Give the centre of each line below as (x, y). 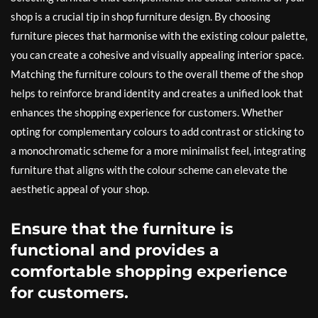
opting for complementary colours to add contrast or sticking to (157, 131)
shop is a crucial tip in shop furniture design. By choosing (141, 16)
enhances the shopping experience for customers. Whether (147, 112)
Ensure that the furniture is (122, 229)
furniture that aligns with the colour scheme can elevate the (149, 170)
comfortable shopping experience (149, 272)
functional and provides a (115, 250)
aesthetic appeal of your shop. (80, 189)
